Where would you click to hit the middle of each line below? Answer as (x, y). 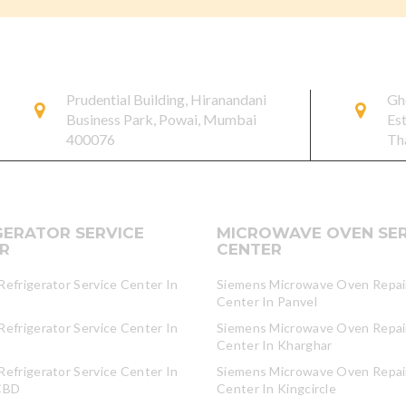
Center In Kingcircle (277, 388)
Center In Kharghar (275, 345)
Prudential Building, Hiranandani (166, 99)
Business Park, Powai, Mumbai (161, 119)
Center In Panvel (267, 301)
